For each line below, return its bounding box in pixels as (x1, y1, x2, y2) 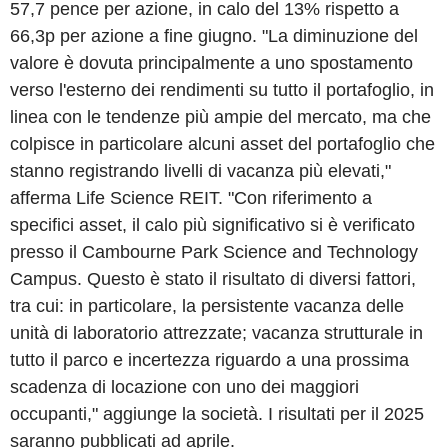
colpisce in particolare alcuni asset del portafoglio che (10, 134, 435, 154)
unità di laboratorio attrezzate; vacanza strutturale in (10, 323, 423, 343)
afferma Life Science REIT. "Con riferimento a (10, 188, 372, 208)
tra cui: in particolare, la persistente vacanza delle (10, 296, 404, 316)
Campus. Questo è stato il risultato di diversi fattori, (10, 269, 416, 289)
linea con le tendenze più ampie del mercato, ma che (10, 107, 431, 127)
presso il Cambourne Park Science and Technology (10, 242, 418, 262)
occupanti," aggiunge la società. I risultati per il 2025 (10, 404, 424, 424)
